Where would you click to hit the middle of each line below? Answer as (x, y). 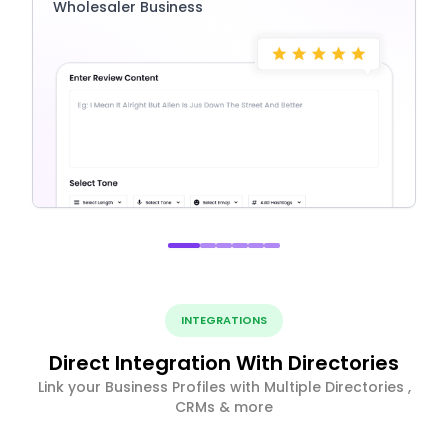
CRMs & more (224, 407)
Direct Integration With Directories (224, 363)
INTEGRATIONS (224, 320)
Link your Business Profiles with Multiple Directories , (224, 387)
